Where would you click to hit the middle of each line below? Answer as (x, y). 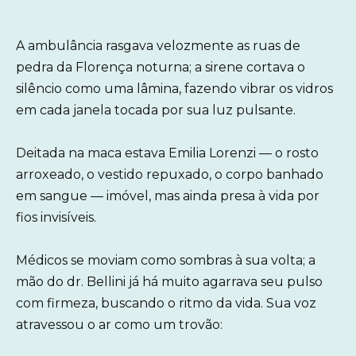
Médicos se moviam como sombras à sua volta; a (166, 261)
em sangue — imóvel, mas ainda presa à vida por (168, 196)
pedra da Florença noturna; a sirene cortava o (161, 67)
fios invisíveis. (56, 218)
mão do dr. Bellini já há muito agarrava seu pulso (169, 282)
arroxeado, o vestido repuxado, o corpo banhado (170, 175)
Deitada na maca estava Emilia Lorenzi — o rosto (167, 153)
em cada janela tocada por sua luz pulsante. (156, 110)
